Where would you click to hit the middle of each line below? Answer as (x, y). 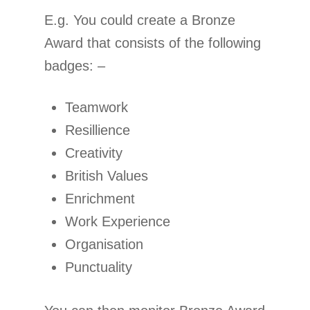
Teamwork (97, 107)
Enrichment (100, 198)
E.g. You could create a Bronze (140, 20)
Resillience (98, 130)
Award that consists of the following (153, 43)
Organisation (104, 244)
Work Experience (118, 221)
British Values (107, 175)
